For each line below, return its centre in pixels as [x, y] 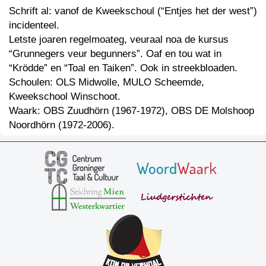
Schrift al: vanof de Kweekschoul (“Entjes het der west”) [133, 11]
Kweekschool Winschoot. [65, 96]
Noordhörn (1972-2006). [62, 125]
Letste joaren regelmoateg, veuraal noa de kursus [119, 39]
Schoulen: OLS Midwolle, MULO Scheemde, [107, 82]
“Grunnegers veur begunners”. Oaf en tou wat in [115, 53]
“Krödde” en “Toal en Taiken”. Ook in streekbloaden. [123, 68]
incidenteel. [34, 25]
